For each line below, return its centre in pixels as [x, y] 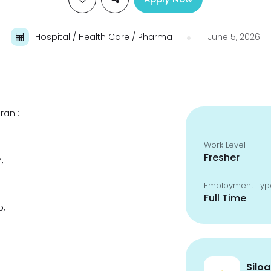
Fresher [222, 158]
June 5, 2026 [233, 37]
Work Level [225, 145]
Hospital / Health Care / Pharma [104, 37]
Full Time [225, 198]
